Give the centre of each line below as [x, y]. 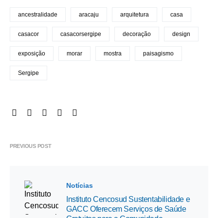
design [181, 34]
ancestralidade [38, 15]
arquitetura [135, 15]
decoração [137, 34]
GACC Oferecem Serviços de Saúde [126, 209]
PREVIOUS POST [31, 146]
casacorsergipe [81, 34]
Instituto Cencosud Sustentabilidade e [128, 199]
